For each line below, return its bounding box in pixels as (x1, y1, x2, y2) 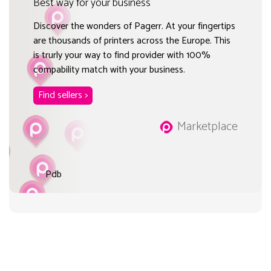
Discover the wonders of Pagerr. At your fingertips (33, 18, 235, 34)
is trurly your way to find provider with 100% (33, 47, 211, 64)
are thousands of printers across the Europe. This (33, 33, 230, 49)
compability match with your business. (33, 62, 185, 78)
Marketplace (177, 117, 238, 137)
